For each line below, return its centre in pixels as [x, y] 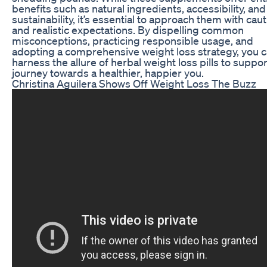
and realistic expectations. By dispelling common [128, 30]
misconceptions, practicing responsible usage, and [133, 40]
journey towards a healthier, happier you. [108, 72]
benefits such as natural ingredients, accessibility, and [139, 8]
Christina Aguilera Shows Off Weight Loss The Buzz [134, 83]
